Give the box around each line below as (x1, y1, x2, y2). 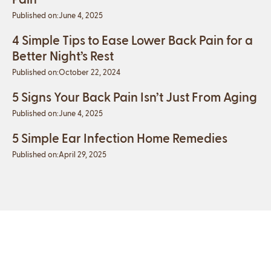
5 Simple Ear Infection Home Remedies (12, 130, 227, 146)
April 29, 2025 (59, 149, 106, 159)
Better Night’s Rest (12, 48, 114, 64)
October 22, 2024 (59, 67, 120, 77)
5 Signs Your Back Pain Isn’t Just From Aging (12, 89, 257, 105)
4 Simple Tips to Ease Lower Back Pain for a (12, 32, 253, 48)
